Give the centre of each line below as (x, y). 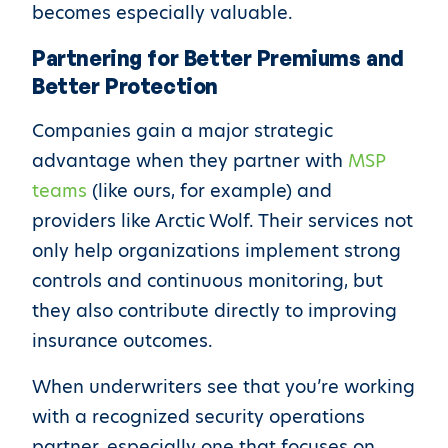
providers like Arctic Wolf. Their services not (222, 220)
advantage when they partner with (190, 160)
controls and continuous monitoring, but (207, 280)
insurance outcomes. (122, 340)
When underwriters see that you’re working (223, 386)
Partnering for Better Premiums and (218, 58)
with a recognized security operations (198, 416)
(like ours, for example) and (209, 190)
